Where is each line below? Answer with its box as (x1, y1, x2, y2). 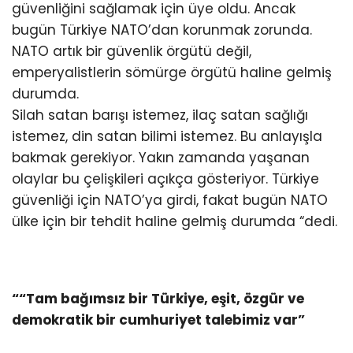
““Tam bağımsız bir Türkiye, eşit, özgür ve (12, 289, 304, 309)
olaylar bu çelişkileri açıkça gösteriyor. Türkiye (12, 169, 319, 189)
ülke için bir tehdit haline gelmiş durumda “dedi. (12, 212, 337, 232)
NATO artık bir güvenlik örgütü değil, (12, 42, 251, 61)
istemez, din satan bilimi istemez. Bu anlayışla (12, 127, 322, 147)
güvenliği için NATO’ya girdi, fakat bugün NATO (12, 191, 328, 210)
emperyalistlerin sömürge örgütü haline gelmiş (12, 63, 332, 83)
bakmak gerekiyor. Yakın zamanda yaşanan (12, 148, 310, 168)
